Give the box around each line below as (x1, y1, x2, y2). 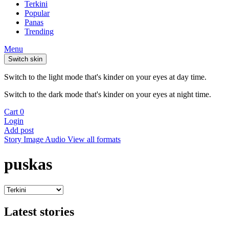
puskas (4, 155, 52, 174)
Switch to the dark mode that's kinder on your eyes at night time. (4, 90, 211, 99)
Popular (25, 9, 50, 17)
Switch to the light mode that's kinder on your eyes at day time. (4, 73, 207, 81)
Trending (25, 27, 54, 36)
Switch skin (8, 55, 42, 63)
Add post (4, 126, 34, 134)
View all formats (67, 135, 121, 144)
